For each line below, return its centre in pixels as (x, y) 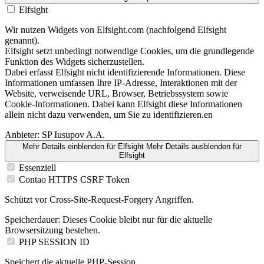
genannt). (22, 40)
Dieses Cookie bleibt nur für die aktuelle (136, 219)
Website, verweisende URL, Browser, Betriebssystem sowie (116, 93)
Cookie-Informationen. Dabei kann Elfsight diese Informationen (123, 104)
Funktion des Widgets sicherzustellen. (75, 61)
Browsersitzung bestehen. (52, 230)
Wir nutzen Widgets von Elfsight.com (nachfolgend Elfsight (115, 29)
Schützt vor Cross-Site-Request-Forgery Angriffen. (99, 199)
